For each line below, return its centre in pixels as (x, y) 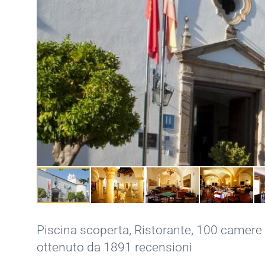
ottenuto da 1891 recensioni (114, 247)
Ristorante (163, 230)
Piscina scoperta (83, 230)
